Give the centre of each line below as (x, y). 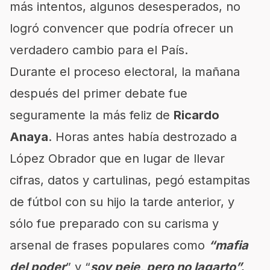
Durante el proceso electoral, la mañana (125, 72)
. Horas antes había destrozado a (143, 137)
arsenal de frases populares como (109, 245)
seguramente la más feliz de (92, 115)
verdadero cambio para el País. (99, 50)
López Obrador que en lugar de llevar (117, 159)
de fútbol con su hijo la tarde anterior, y (122, 202)
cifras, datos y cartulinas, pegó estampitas (130, 180)
